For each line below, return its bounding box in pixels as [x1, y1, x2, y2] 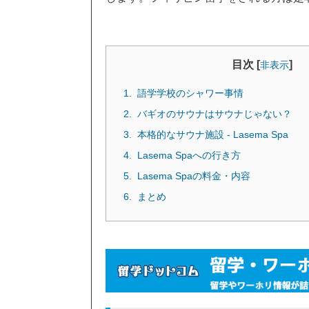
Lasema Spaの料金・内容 [137, 170, 250, 182]
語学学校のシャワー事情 [137, 88, 243, 99]
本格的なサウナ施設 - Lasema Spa [137, 129, 288, 141]
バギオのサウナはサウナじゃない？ [137, 108, 292, 120]
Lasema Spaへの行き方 [137, 150, 241, 161]
